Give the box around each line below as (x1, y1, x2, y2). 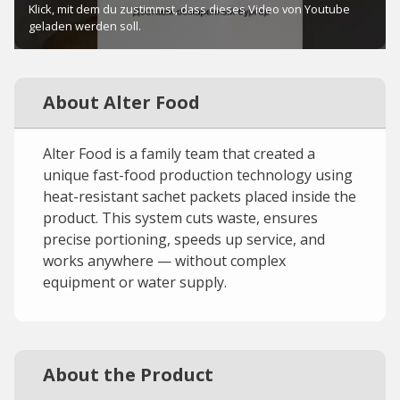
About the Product (43, 362, 213, 387)
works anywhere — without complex (43, 251, 286, 271)
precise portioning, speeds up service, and (43, 229, 325, 249)
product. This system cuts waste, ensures (43, 208, 318, 228)
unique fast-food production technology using (43, 165, 353, 185)
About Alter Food (43, 90, 200, 114)
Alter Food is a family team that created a (43, 144, 315, 163)
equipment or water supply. (43, 272, 227, 292)
